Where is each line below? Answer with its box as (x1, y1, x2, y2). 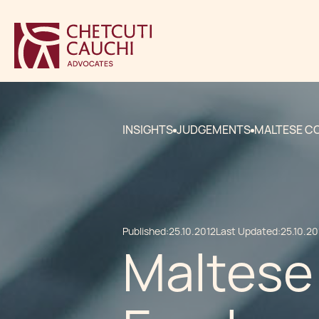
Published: (122, 225, 169, 238)
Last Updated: (216, 225, 281, 238)
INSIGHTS (122, 122, 173, 137)
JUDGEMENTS (177, 122, 251, 137)
